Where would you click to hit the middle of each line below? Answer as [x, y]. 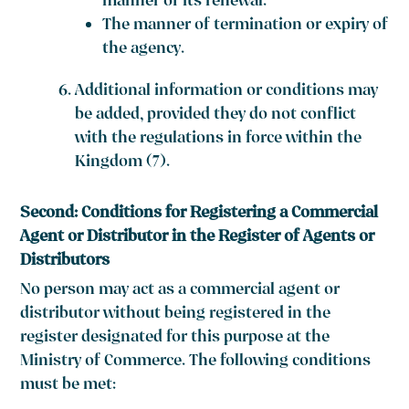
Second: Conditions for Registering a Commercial [199, 215]
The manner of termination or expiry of [246, 26]
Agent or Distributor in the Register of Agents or [198, 238]
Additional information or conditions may [227, 92]
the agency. [144, 50]
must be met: [68, 386]
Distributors [65, 262]
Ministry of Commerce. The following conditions [196, 362]
